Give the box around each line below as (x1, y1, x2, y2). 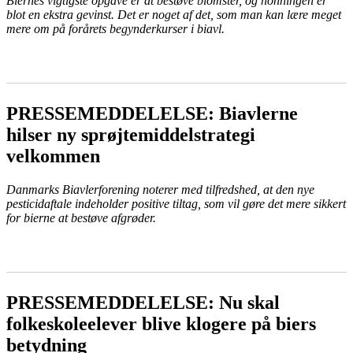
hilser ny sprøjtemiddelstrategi (6, 124, 255, 146)
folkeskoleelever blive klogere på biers (6, 314, 316, 335)
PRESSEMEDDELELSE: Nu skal (6, 292, 280, 314)
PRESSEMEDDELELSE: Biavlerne (6, 103, 298, 124)
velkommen (6, 146, 100, 167)
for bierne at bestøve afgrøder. (6, 211, 156, 225)
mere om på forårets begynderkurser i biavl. (6, 22, 225, 36)
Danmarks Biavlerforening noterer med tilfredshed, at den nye (6, 183, 314, 197)
